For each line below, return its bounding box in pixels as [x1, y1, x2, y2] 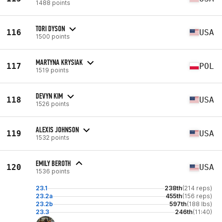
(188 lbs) [187, 200, 212, 208]
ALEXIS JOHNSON [36, 124, 79, 134]
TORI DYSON [36, 23, 65, 33]
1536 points [36, 167, 70, 175]
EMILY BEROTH [36, 159, 71, 168]
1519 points [36, 66, 69, 74]
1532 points [36, 133, 69, 141]
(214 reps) [182, 184, 212, 192]
